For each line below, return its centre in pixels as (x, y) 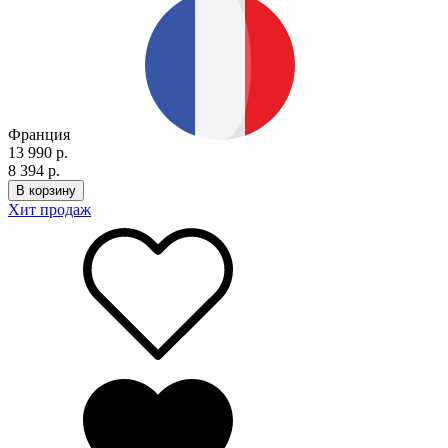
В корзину (46, 190)
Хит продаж (49, 209)
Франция (39, 134)
